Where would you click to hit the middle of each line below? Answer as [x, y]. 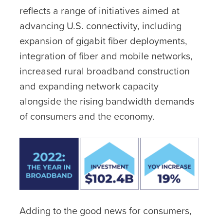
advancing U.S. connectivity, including [100, 26]
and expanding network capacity [89, 86]
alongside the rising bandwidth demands [107, 101]
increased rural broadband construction [105, 71]
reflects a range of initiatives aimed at [100, 11]
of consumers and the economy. [87, 116]
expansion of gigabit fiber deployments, [103, 41]
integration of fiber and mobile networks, [106, 56]
